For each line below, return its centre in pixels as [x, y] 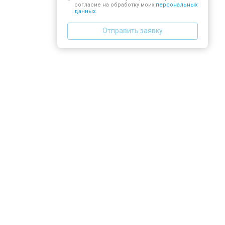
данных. [85, 11]
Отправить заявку [133, 31]
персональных [176, 5]
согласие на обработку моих [115, 5]
